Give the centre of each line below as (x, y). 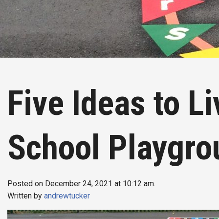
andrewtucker (67, 196)
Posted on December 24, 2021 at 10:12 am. (81, 184)
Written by (26, 196)
